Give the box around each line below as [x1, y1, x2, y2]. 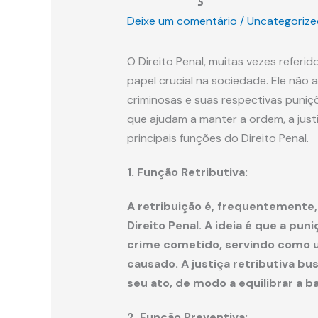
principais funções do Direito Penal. [126, 131, 309, 146]
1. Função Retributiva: [126, 165, 248, 180]
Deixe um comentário [126, 13, 237, 29]
